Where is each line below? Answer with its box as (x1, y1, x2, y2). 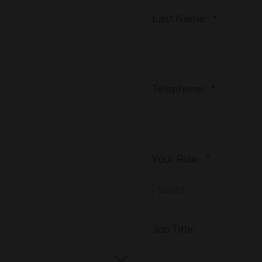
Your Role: (152, 152, 201, 165)
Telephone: (152, 82, 206, 95)
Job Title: (152, 222, 196, 235)
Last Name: (152, 12, 208, 25)
